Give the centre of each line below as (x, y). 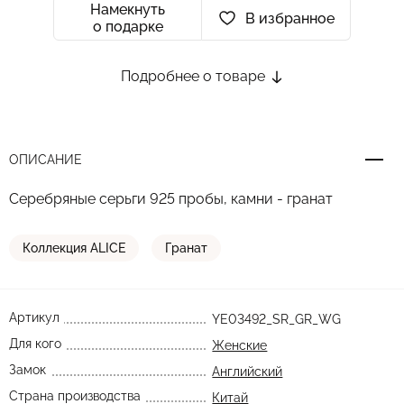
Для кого (35, 344)
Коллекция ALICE (74, 248)
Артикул (34, 317)
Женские (240, 345)
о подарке (128, 27)
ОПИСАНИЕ (46, 160)
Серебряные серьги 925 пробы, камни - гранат (171, 199)
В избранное (289, 18)
